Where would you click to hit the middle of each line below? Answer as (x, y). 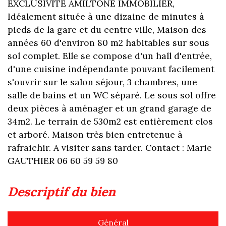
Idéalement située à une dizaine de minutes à (106, 16)
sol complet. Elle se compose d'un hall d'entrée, (110, 56)
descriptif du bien (66, 192)
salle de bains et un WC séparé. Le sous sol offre (112, 95)
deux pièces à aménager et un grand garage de (109, 108)
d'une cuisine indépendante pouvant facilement (111, 69)
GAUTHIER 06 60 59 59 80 (63, 161)
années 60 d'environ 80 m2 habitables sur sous (108, 43)
